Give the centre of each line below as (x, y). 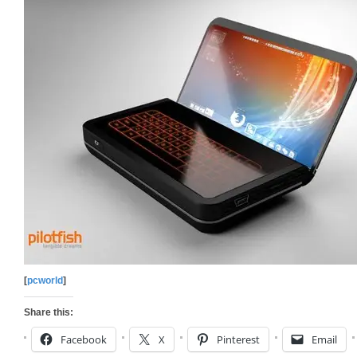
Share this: (49, 312)
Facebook (84, 339)
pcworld (45, 280)
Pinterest (238, 339)
